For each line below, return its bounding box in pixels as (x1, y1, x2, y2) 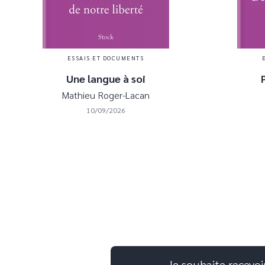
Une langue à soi (66, 71, 146, 85)
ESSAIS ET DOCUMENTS (67, 53, 144, 62)
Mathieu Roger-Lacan (62, 88, 150, 101)
